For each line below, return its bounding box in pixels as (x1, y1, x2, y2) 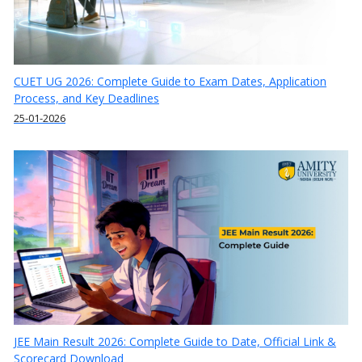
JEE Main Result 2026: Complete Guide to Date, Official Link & (14, 334, 336, 350)
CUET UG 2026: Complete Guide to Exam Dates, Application (14, 74, 326, 90)
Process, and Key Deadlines (14, 90, 159, 107)
